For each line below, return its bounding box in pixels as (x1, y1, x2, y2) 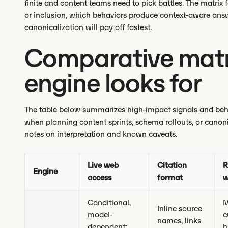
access (88, 173, 111, 182)
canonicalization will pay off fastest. (24, 22, 152, 32)
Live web (88, 160, 119, 170)
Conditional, (88, 197, 131, 207)
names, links (157, 216, 201, 225)
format (157, 173, 183, 182)
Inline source (157, 204, 202, 213)
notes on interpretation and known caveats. (24, 129, 177, 139)
